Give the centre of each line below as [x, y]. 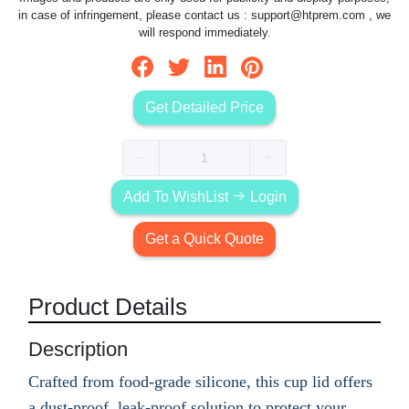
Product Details [108, 306]
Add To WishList [177, 196]
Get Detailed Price [204, 107]
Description [78, 349]
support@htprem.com [308, 16]
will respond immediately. [204, 33]
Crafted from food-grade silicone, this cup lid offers [200, 381]
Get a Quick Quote [204, 238]
